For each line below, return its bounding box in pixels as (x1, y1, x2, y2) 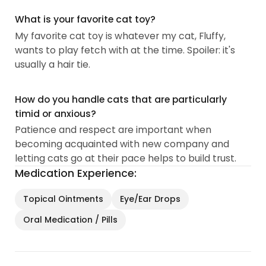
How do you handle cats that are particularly (15, 92, 227, 106)
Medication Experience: (15, 166, 137, 181)
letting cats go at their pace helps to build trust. (15, 151, 237, 166)
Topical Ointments (23, 193, 104, 205)
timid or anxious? (15, 106, 97, 121)
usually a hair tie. (15, 57, 91, 71)
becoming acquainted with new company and (15, 137, 230, 151)
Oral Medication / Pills (23, 214, 118, 226)
